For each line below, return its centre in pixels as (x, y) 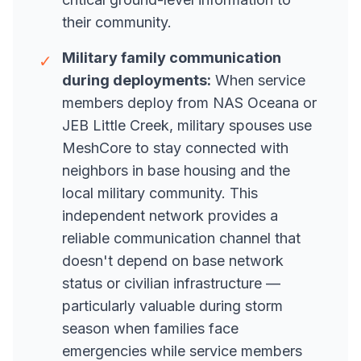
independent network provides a (170, 216)
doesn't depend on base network (173, 261)
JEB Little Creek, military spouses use (187, 125)
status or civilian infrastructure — (171, 283)
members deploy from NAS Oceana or (189, 103)
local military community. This (160, 193)
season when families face (150, 328)
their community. (117, 22)
